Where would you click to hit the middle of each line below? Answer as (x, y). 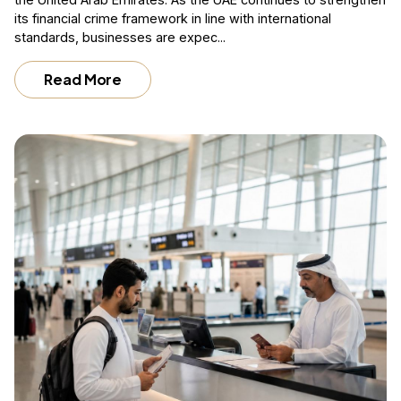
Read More (83, 79)
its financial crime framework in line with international (173, 18)
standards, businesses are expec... (120, 37)
